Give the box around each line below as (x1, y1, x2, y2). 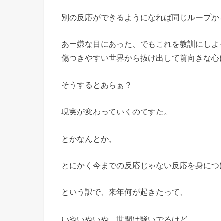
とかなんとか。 (61, 134, 116, 143)
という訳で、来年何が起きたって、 (61, 187, 187, 197)
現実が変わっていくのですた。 (61, 107, 172, 116)
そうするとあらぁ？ (61, 80, 132, 89)
